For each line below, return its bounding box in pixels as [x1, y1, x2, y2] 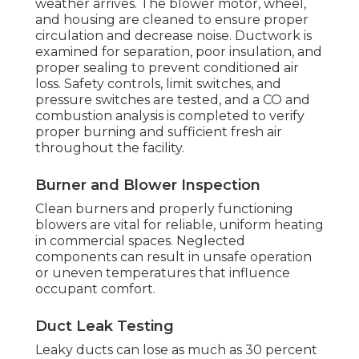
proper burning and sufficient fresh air [35, 124, 282, 140]
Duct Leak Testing [35, 317, 174, 336]
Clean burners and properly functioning [35, 201, 293, 217]
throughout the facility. [35, 140, 184, 156]
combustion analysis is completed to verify [35, 108, 305, 124]
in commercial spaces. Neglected [35, 233, 245, 249]
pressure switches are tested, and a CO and [35, 92, 310, 108]
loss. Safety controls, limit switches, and [35, 76, 281, 92]
